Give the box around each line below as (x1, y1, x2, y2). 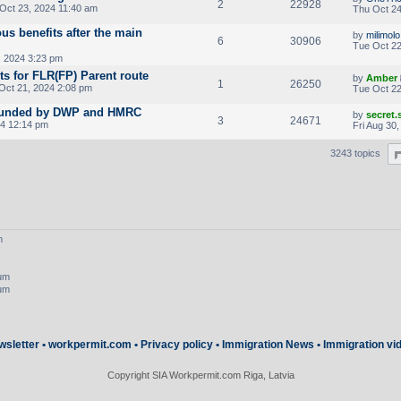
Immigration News (222, 338, 314, 352)
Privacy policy (141, 338, 213, 352)
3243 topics (330, 147, 383, 158)
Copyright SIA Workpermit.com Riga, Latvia (107, 370, 294, 381)
